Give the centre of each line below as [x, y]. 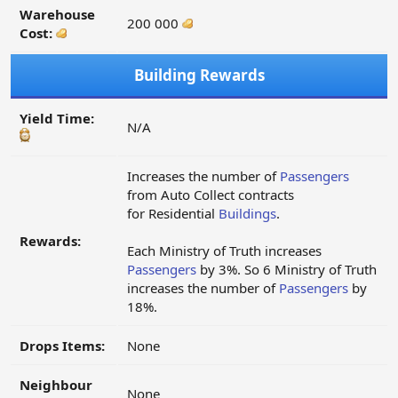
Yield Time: [57, 119]
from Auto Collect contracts [211, 195]
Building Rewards [199, 76]
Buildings [247, 214]
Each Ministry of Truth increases [224, 251]
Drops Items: [62, 346]
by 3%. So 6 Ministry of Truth [287, 270]
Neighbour [56, 385]
